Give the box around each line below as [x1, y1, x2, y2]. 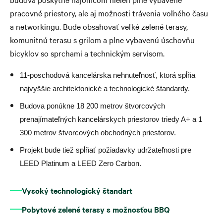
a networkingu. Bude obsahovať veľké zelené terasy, [10, 20, 188, 32]
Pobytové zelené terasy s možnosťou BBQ [22, 203, 170, 215]
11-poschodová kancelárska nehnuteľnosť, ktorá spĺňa [19, 71, 195, 79]
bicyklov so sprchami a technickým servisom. [10, 47, 165, 58]
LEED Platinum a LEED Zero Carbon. [19, 159, 141, 167]
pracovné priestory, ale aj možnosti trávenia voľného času [10, 7, 208, 18]
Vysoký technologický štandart [22, 184, 132, 196]
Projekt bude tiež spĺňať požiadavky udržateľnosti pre [19, 146, 191, 154]
